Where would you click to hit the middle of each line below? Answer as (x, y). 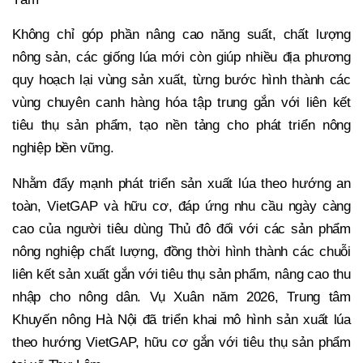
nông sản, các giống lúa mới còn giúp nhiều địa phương (181, 58)
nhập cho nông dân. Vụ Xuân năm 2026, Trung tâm (181, 297)
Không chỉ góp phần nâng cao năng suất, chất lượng (181, 35)
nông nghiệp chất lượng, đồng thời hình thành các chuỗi (181, 252)
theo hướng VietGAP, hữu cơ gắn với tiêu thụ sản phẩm (181, 343)
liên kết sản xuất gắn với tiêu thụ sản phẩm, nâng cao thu (181, 275)
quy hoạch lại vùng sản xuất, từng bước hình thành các (181, 80)
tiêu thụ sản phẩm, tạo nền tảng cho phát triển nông (181, 126)
